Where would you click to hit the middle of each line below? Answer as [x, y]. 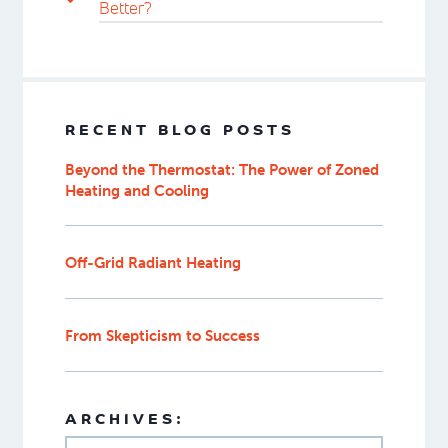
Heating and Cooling [136, 190]
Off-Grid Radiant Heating [152, 263]
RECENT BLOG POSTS [179, 131]
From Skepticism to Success [162, 335]
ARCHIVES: [124, 421]
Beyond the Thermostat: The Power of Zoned [221, 169]
